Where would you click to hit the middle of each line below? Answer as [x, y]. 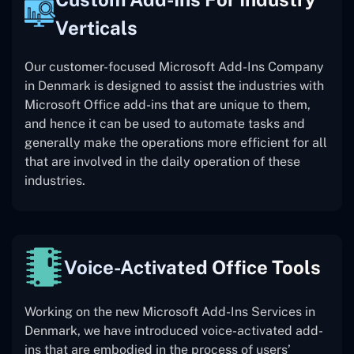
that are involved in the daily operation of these [162, 162]
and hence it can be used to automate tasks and [165, 124]
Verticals [97, 28]
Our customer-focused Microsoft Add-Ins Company [174, 67]
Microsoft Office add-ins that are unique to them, [168, 105]
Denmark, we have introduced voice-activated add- [174, 331]
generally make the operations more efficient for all [176, 143]
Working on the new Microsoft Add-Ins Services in [170, 312]
